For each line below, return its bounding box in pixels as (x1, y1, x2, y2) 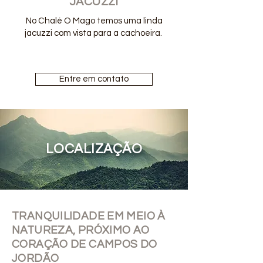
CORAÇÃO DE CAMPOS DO (12, 238, 157, 250)
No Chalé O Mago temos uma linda (25, 16, 163, 25)
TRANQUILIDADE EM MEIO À (12, 210, 166, 222)
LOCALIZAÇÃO (45, 142, 143, 156)
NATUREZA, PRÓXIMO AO (12, 224, 150, 236)
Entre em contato (59, 75, 129, 83)
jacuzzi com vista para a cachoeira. (24, 29, 164, 38)
